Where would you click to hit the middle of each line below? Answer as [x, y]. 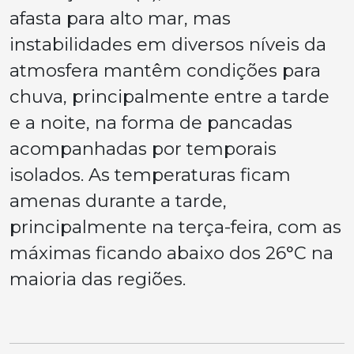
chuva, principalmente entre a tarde [169, 97]
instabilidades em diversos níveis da [168, 45]
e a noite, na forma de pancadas [151, 123]
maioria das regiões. [98, 279]
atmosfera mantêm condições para [165, 71]
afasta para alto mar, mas [120, 19]
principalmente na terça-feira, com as [175, 227]
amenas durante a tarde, [118, 201]
